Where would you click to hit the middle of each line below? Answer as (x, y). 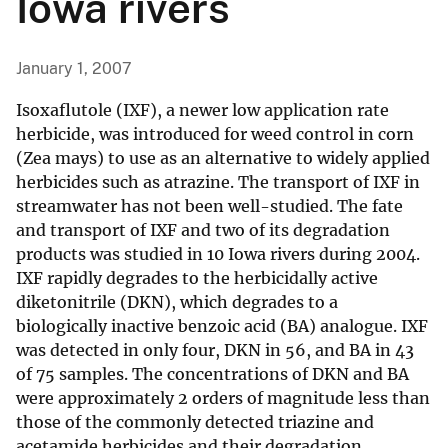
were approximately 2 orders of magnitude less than (223, 398)
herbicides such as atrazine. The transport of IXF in (218, 182)
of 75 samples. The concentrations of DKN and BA (212, 374)
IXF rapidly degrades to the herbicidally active (197, 278)
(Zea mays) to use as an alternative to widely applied (223, 158)
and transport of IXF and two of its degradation (203, 230)
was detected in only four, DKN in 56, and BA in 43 (215, 350)
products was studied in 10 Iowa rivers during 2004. (218, 254)
